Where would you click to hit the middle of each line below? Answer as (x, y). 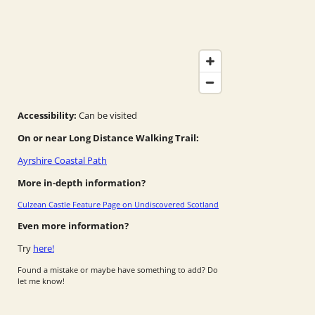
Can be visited (108, 115)
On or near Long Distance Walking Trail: (108, 137)
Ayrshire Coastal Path (62, 160)
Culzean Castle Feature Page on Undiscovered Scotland (118, 204)
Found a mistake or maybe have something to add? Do (118, 269)
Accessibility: (48, 115)
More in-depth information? (82, 182)
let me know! (41, 281)
